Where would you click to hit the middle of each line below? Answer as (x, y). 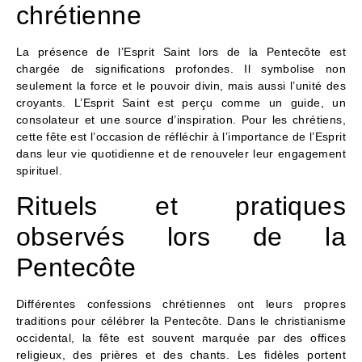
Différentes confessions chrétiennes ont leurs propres (181, 304)
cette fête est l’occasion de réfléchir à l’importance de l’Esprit (181, 136)
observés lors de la (181, 237)
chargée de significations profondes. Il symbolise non (181, 68)
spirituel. (39, 170)
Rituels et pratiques (181, 206)
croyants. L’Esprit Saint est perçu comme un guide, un (181, 102)
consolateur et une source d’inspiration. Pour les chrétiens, (181, 119)
